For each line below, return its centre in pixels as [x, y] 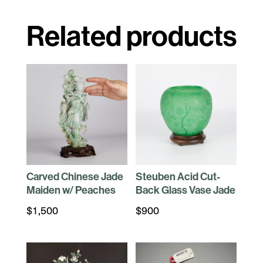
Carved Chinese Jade [75, 177]
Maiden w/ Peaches [71, 190]
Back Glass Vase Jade [186, 190]
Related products [131, 37]
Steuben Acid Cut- [178, 177]
